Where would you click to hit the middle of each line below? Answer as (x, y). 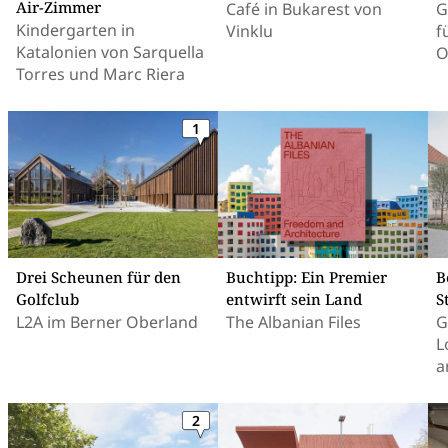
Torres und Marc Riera (100, 74)
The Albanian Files (293, 322)
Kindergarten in (75, 30)
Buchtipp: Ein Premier (306, 277)
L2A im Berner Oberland (107, 322)
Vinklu (249, 31)
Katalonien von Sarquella (110, 52)
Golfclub (47, 299)
